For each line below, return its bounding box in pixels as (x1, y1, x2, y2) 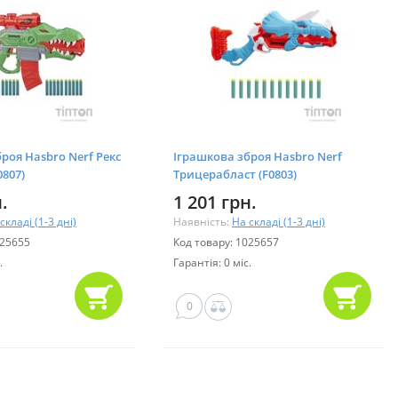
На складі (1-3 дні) (232, 213, 325, 229)
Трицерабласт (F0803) (173, 165, 297, 182)
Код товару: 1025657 (173, 234, 279, 250)
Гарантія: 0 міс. (173, 254, 251, 270)
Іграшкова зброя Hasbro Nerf (173, 147, 342, 164)
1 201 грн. (173, 189, 257, 214)
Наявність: (173, 213, 232, 229)
